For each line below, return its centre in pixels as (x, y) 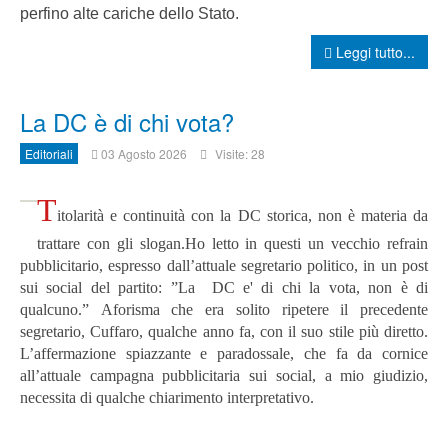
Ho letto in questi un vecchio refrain (306, 244)
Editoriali (49, 154)
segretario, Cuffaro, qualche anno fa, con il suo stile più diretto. (224, 332)
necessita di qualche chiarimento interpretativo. (167, 398)
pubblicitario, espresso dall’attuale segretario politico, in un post (224, 266)
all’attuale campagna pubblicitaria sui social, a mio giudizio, (224, 376)
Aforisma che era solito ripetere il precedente (264, 310)
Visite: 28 (240, 154)
